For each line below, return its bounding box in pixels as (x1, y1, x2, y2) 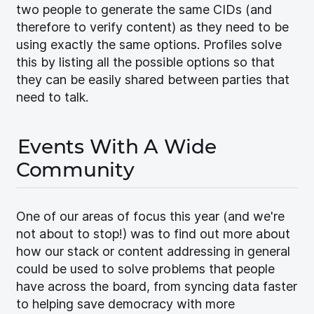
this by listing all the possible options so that (16, 55, 275, 70)
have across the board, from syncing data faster (16, 279, 297, 294)
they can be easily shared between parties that (16, 72, 289, 88)
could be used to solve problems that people (16, 261, 275, 277)
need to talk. (16, 90, 88, 105)
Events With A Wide (17, 135, 217, 159)
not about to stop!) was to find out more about (16, 226, 290, 242)
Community (16, 158, 135, 182)
